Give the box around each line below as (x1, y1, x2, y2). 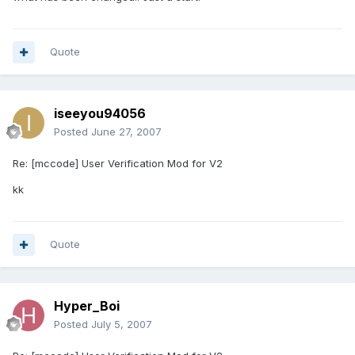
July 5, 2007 (91, 318, 152, 331)
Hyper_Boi (54, 298, 120, 315)
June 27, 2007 (91, 125, 162, 139)
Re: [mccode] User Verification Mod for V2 (13, 157, 223, 170)
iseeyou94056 (54, 105, 146, 122)
